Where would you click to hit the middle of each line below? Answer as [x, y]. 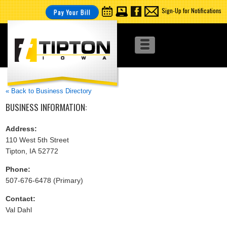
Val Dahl [19, 210]
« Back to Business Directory [49, 91]
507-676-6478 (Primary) [45, 180]
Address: [22, 128]
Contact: [21, 198]
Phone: [18, 169]
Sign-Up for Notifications [191, 10]
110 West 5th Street [37, 140]
